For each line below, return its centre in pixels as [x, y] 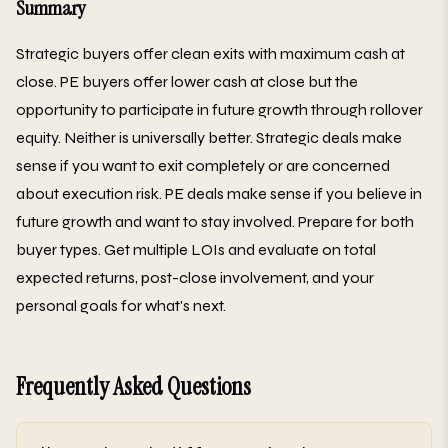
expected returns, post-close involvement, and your [195, 277]
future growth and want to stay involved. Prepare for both [215, 221]
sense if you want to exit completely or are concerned [203, 165]
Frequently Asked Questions [133, 386]
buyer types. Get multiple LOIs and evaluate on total [196, 249]
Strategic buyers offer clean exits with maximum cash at [210, 53]
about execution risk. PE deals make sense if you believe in [219, 193]
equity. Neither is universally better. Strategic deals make [209, 137]
